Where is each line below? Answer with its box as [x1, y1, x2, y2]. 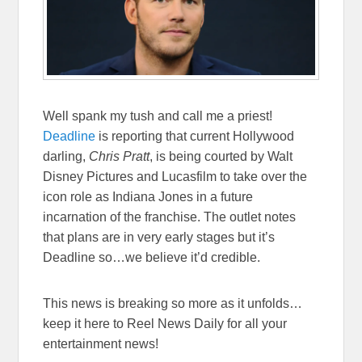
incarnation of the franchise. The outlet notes [43, 209, 297, 224]
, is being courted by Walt [149, 149, 293, 163]
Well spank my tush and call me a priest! [43, 108, 273, 123]
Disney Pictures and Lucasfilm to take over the [43, 169, 308, 183]
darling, [43, 149, 90, 163]
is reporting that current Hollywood [95, 128, 295, 143]
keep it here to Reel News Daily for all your [43, 316, 288, 330]
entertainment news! [43, 336, 159, 351]
